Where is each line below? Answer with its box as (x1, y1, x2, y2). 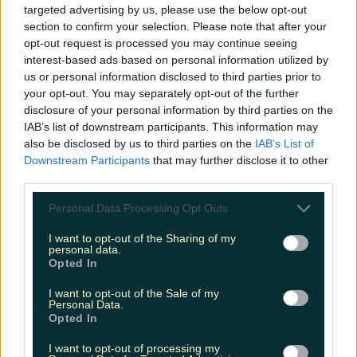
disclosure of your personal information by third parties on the (24, 103, 333, 116)
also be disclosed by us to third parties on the (24, 136, 255, 150)
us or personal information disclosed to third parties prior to (24, 69, 321, 83)
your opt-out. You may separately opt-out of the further (24, 86, 299, 100)
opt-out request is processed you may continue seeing (24, 36, 297, 49)
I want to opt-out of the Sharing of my (49, 231, 236, 245)
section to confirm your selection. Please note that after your (24, 19, 327, 33)
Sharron (6, 17, 45, 35)
